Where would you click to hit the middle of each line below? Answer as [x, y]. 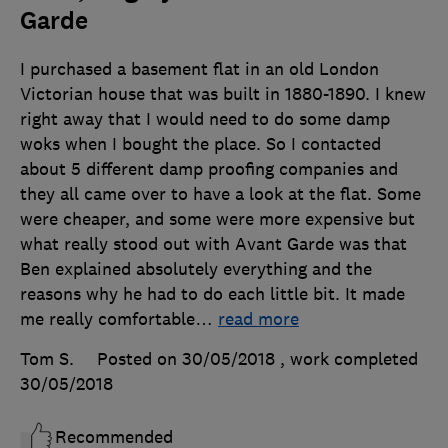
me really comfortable [107, 318]
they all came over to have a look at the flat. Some [220, 193]
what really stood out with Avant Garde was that [213, 243]
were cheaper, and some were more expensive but [217, 218]
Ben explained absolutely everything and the [196, 268]
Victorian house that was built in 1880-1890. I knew [223, 93]
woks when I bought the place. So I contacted [200, 143]
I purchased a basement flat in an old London [199, 68]
